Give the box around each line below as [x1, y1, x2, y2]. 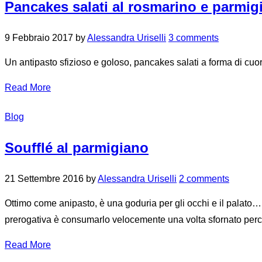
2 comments [179, 174, 229, 184]
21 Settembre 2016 [5, 174, 84, 184]
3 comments [168, 33, 219, 43]
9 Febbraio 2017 [5, 33, 73, 43]
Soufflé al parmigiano [5, 140, 149, 156]
